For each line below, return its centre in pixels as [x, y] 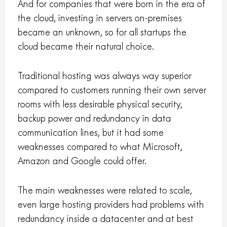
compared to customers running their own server [112, 90]
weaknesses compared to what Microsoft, [100, 147]
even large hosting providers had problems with [111, 205]
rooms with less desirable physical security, [100, 104]
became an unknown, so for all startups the [102, 32]
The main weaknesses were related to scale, [105, 191]
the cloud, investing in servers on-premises [100, 18]
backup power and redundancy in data [95, 119]
